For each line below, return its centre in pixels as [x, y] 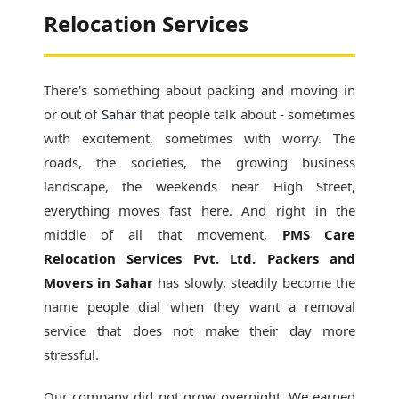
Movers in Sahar [98, 282]
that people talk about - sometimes [246, 114]
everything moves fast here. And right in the [199, 210]
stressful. [71, 354]
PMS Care [319, 234]
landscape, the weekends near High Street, [199, 186]
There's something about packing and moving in [199, 90]
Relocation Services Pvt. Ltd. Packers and [199, 258]
